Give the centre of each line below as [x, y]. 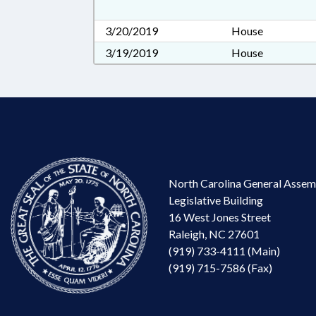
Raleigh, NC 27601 [214, 233]
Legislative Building [216, 200]
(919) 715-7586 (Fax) [220, 267]
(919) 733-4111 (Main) [224, 250]
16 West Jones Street [220, 217]
